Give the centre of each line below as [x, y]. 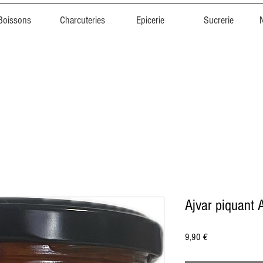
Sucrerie [218, 20]
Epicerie [150, 20]
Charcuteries [82, 20]
